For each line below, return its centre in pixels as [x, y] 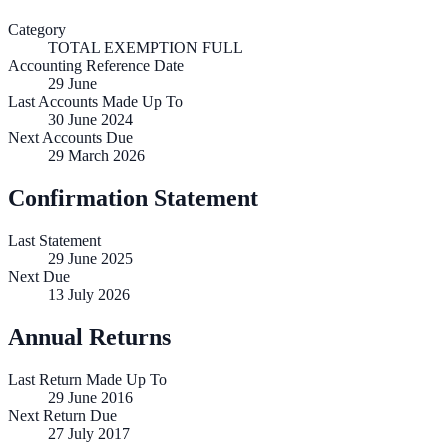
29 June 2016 [90, 398]
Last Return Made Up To [87, 380]
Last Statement [54, 241]
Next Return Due [62, 416]
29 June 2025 [90, 259]
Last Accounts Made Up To [95, 102]
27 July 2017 [89, 434]
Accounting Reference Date [96, 66]
